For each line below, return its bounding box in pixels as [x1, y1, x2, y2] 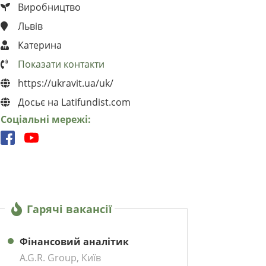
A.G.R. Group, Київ [20, 251, 101, 265]
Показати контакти [15, 57, 104, 71]
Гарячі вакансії [27, 202, 112, 217]
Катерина [15, 38, 62, 52]
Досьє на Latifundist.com [15, 95, 131, 109]
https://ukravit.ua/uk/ [15, 76, 113, 90]
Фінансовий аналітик [20, 235, 129, 249]
